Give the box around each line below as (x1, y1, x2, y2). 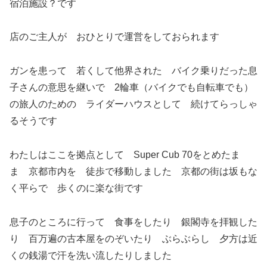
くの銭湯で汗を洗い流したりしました (10, 250, 172, 260)
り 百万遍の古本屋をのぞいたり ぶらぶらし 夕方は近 (10, 233, 257, 244)
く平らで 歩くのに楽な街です (10, 182, 143, 193)
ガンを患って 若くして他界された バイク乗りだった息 (10, 66, 257, 76)
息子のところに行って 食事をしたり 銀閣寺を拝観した (10, 216, 257, 227)
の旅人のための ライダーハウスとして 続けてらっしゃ (10, 99, 257, 110)
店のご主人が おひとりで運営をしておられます (10, 32, 229, 42)
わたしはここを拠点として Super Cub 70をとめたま (10, 149, 240, 160)
